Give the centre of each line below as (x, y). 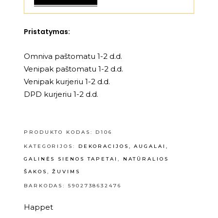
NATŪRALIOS (146, 159)
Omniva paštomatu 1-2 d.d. (73, 56)
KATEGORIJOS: (51, 146)
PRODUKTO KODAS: (60, 132)
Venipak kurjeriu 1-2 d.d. (67, 82)
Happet (38, 207)
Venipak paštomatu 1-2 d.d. (73, 69)
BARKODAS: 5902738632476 (73, 186)
